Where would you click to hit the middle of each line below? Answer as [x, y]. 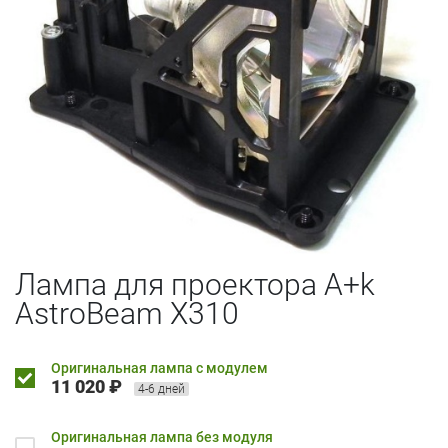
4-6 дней [161, 388]
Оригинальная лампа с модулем [159, 367]
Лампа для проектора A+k [195, 284]
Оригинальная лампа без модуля [162, 436]
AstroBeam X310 [127, 313]
